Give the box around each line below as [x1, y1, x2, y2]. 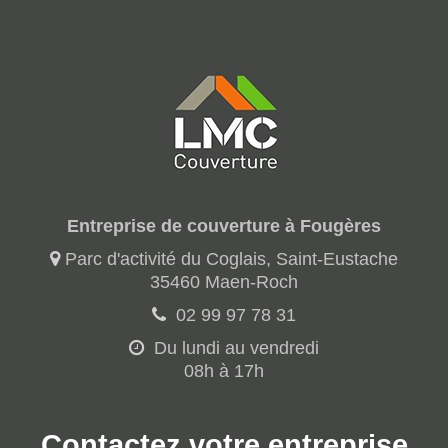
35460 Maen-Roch [150, 271, 298, 292]
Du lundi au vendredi [149, 337, 319, 358]
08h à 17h [184, 360, 264, 381]
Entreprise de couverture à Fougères [67, 215, 381, 236]
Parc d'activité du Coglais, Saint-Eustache [65, 248, 398, 269]
